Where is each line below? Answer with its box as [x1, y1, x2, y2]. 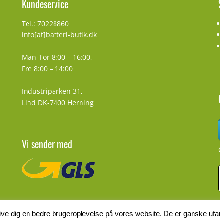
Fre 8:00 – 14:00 [21, 64, 73, 73]
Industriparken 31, [21, 86, 82, 96]
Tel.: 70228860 [21, 19, 69, 28]
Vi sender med [21, 137, 72, 151]
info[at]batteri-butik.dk [21, 30, 97, 39]
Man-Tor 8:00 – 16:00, [21, 53, 92, 62]
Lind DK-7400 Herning [21, 98, 94, 107]
